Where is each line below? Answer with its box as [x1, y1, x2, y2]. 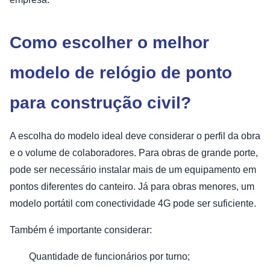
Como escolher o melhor [10, 33, 209, 52]
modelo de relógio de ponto [10, 63, 232, 82]
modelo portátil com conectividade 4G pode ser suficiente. [10, 198, 256, 209]
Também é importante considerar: [10, 224, 152, 235]
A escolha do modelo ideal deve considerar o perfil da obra [10, 130, 260, 141]
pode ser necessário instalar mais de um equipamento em [10, 164, 256, 175]
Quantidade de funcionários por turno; [29, 251, 190, 262]
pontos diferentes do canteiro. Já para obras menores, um [10, 181, 254, 192]
